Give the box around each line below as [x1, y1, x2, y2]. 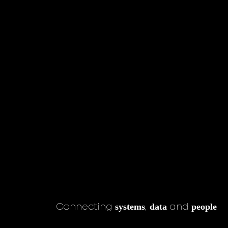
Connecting [56, 203, 115, 211]
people [191, 201, 217, 212]
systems [115, 201, 145, 212]
